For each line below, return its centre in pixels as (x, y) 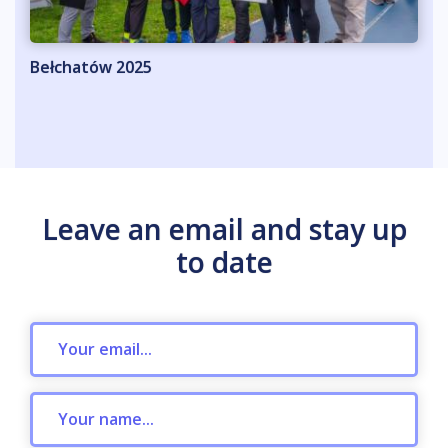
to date (224, 261)
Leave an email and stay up (224, 228)
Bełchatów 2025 (91, 66)
